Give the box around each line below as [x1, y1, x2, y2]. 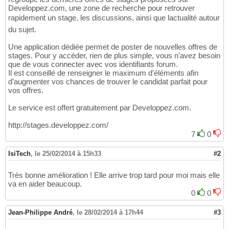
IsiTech [8, 150, 31, 158]
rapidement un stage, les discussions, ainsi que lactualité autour [8, 13, 220, 22]
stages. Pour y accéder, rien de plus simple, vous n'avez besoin [8, 51, 220, 60]
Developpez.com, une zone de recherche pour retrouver [8, 4, 195, 13]
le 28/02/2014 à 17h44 [77, 209, 143, 217]
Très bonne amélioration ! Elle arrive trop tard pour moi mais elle [8, 171, 220, 180]
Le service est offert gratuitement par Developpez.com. [8, 103, 191, 112]
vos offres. [8, 86, 43, 95]
